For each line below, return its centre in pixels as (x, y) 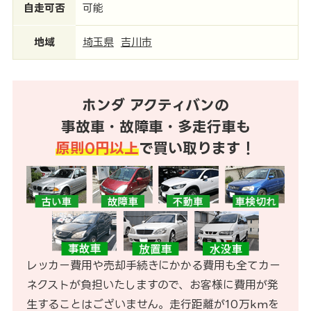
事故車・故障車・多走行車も (155, 126)
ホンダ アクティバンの (155, 105)
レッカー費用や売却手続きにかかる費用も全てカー (153, 265)
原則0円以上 (97, 148)
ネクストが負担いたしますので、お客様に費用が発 (152, 284)
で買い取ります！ (197, 148)
